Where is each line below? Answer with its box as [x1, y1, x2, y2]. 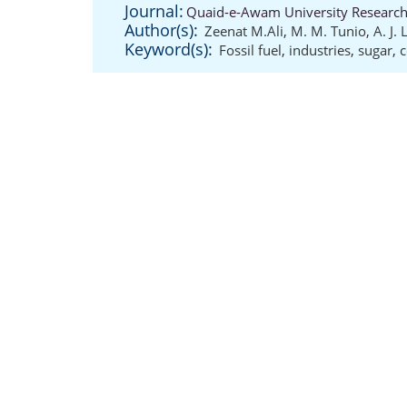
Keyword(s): [124, 38, 213, 60]
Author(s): [124, 19, 198, 41]
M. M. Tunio [291, 22, 366, 40]
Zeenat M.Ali [204, 22, 283, 40]
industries [289, 41, 351, 59]
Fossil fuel [219, 41, 282, 59]
